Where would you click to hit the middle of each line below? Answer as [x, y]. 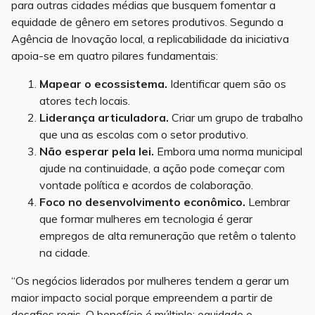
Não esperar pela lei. [97, 152]
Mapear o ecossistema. [103, 84]
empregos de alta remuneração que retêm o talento [168, 236]
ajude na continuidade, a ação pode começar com [162, 168]
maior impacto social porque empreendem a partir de [142, 298]
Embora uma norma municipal [228, 152]
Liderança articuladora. [104, 118]
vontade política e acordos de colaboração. [146, 185]
